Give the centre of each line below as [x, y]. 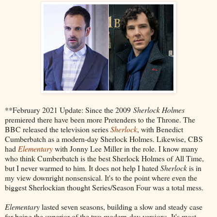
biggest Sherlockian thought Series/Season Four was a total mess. [104, 187]
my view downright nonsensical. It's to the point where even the [101, 177]
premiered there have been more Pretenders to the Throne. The [100, 119]
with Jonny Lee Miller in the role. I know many [126, 148]
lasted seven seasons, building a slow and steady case [121, 206]
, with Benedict [160, 129]
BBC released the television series [58, 129]
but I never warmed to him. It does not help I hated [83, 168]
